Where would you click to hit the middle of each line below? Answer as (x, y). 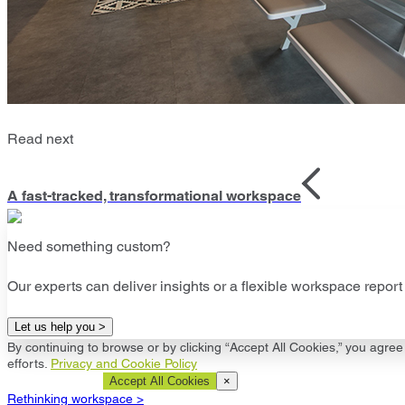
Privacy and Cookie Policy (124, 363)
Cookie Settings (55, 381)
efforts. (29, 363)
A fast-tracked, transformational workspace (154, 196)
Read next (40, 139)
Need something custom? (89, 246)
